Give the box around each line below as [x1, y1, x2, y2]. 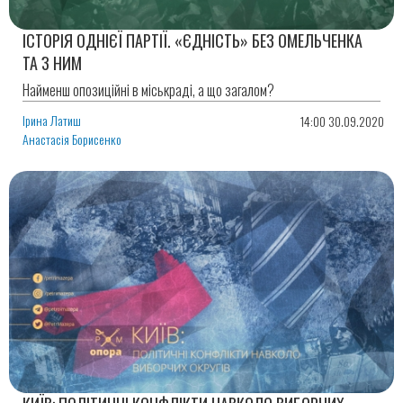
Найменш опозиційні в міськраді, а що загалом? [22, 78, 274, 101]
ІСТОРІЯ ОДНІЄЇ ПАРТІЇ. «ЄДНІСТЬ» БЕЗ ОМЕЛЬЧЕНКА [22, 28, 363, 52]
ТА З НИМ [22, 50, 82, 75]
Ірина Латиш [22, 110, 81, 130]
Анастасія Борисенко [22, 129, 121, 148]
